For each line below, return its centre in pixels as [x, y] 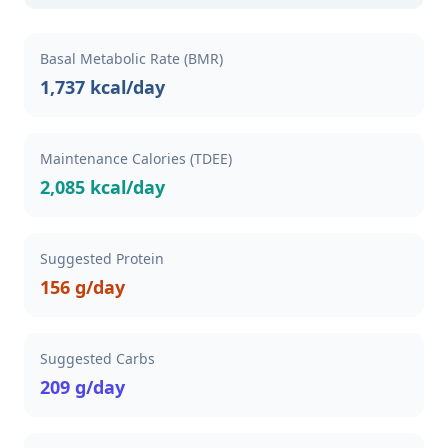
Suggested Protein [102, 258]
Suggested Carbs [97, 358]
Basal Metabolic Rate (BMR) [131, 58]
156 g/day [82, 287]
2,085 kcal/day [102, 187]
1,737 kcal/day [102, 87]
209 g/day [82, 387]
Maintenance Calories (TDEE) [136, 158]
